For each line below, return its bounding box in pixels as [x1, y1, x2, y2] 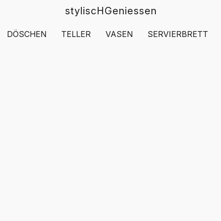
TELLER [61, 29, 91, 39]
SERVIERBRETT [147, 29, 208, 39]
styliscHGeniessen [65, 5, 157, 17]
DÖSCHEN [7, 29, 46, 39]
